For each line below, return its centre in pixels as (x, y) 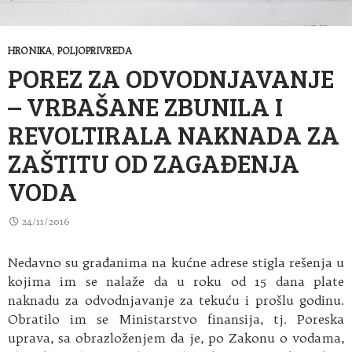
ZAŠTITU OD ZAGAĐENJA (154, 162)
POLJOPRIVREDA (95, 51)
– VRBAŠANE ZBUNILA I (145, 106)
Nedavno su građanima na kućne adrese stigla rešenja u (176, 262)
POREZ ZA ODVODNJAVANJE (171, 77)
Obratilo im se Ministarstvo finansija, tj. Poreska (176, 319)
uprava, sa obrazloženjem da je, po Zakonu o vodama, (176, 338)
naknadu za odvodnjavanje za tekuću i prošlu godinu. (176, 300)
